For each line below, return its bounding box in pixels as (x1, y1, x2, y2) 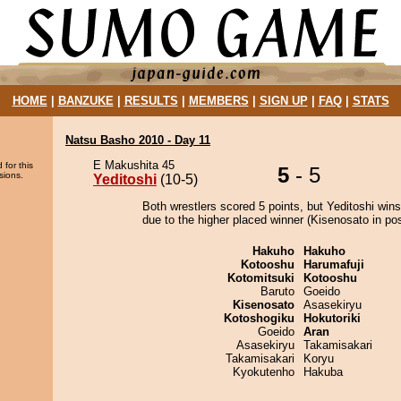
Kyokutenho (233, 365, 294, 379)
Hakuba (303, 365, 343, 379)
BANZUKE (57, 94, 114, 107)
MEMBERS (188, 94, 249, 107)
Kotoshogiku (224, 311, 294, 325)
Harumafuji (303, 258, 364, 271)
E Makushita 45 (93, 158, 175, 172)
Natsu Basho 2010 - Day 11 (65, 133, 210, 147)
